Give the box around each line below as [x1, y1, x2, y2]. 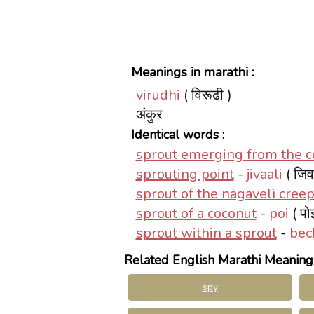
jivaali [246, 165, 282, 184]
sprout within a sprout [135, 224, 277, 243]
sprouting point [135, 165, 234, 184]
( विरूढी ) [179, 86, 232, 104]
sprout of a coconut [135, 204, 257, 223]
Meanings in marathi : [131, 63, 254, 81]
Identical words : [131, 126, 224, 143]
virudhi [135, 86, 180, 104]
